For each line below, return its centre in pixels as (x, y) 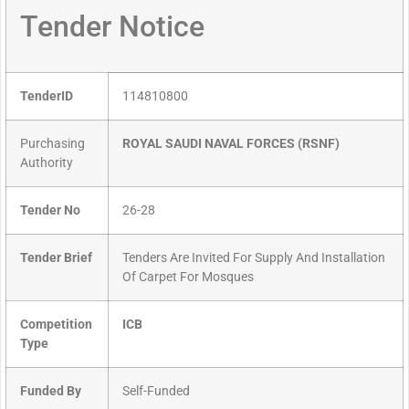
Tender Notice (112, 27)
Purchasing (52, 144)
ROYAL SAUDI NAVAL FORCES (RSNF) (231, 144)
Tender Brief (56, 258)
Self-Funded (156, 392)
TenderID (47, 97)
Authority (47, 163)
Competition (56, 325)
